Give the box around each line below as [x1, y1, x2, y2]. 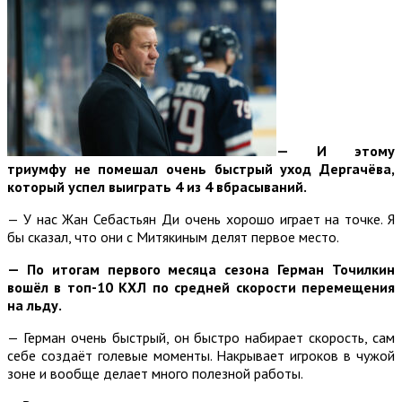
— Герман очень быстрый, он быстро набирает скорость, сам [7, 328, 395, 346]
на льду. [7, 295, 62, 314]
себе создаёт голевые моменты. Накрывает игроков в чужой [7, 345, 395, 364]
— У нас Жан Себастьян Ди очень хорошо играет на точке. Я [7, 209, 395, 228]
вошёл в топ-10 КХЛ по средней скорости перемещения [7, 277, 395, 296]
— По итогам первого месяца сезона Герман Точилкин [7, 259, 395, 278]
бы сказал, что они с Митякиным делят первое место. [7, 227, 339, 246]
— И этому [276, 141, 395, 160]
